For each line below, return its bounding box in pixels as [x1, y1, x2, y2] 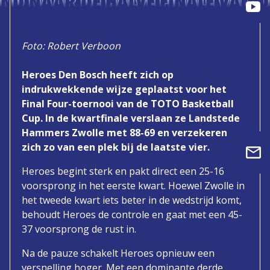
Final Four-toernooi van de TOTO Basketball [22, 96, 234, 110]
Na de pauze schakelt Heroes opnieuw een [22, 246, 215, 260]
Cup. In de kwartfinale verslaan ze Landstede [22, 111, 240, 125]
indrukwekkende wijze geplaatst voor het [22, 82, 227, 96]
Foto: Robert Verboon [22, 39, 121, 52]
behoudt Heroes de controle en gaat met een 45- [22, 207, 242, 221]
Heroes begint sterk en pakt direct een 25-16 [22, 164, 224, 178]
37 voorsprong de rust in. [22, 222, 136, 236]
